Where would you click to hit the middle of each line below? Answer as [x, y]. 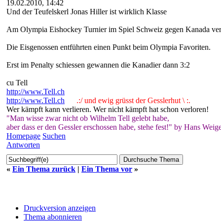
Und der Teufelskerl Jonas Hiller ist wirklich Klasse [87, 11]
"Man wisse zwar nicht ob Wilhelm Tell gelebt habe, [88, 118]
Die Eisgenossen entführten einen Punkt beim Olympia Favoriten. [109, 47]
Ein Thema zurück [44, 169]
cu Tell [17, 82]
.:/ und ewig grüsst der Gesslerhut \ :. [129, 100]
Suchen [54, 136]
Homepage [23, 136]
